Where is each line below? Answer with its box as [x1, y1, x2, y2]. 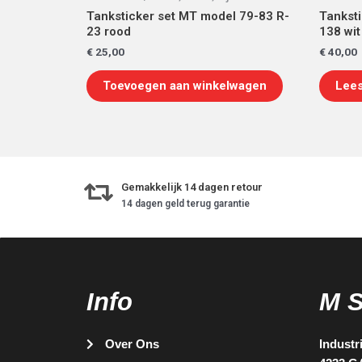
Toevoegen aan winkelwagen [103, 78, 267, 94]
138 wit [318, 23, 360, 39]
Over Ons [104, 336, 159, 351]
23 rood [86, 23, 131, 39]
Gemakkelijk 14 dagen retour [121, 180, 263, 193]
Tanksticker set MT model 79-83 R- [86, 8, 289, 23]
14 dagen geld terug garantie [121, 197, 250, 209]
